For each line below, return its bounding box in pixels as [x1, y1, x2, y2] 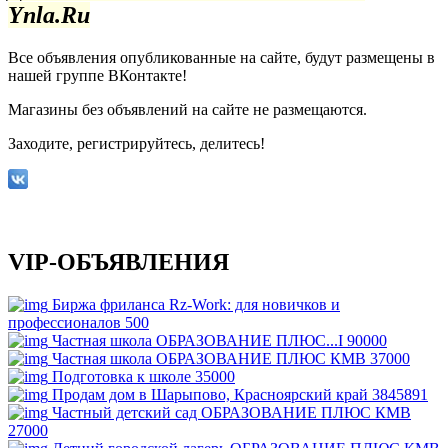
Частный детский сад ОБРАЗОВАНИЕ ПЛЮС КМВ [52, 403, 411, 421]
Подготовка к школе [52, 367, 195, 385]
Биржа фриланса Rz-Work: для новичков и [52, 295, 340, 313]
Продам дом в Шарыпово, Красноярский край [52, 385, 372, 403]
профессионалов [8, 313, 125, 331]
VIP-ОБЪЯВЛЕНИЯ [8, 248, 229, 275]
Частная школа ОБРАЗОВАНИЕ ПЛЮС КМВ [52, 349, 370, 367]
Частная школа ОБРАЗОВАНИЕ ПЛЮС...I [52, 331, 347, 349]
